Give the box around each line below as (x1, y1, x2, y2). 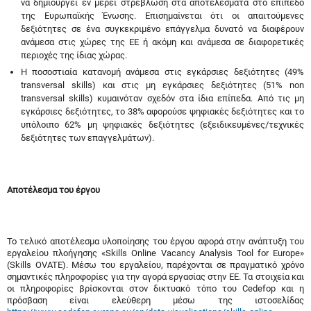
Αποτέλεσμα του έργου (7, 185, 100, 196)
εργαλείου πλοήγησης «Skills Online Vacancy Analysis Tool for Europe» (7, 248, 304, 259)
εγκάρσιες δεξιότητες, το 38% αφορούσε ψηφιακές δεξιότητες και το (21, 106, 304, 117)
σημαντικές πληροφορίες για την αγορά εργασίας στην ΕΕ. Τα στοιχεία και (7, 271, 304, 283)
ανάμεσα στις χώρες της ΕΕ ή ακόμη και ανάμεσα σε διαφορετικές (21, 37, 304, 48)
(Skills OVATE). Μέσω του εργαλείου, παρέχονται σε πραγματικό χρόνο (7, 260, 304, 271)
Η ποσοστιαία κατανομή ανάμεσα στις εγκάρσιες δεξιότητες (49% (21, 67, 304, 78)
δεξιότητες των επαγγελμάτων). (21, 133, 154, 144)
